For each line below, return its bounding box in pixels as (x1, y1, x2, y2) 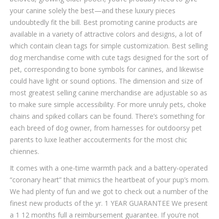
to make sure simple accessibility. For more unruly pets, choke (10, 100, 206, 109)
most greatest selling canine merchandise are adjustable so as (10, 88, 207, 97)
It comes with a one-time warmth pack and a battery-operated (10, 163, 208, 173)
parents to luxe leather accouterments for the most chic (10, 135, 187, 144)
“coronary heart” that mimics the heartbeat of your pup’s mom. (10, 175, 209, 184)
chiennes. (10, 147, 39, 156)
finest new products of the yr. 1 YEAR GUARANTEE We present (10, 198, 208, 208)
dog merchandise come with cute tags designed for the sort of (10, 53, 208, 62)
